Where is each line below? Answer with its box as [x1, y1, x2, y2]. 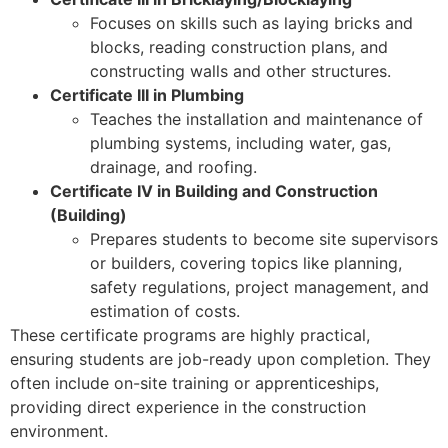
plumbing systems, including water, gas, [90, 133, 391, 153]
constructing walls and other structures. [90, 61, 391, 81]
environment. [10, 421, 108, 441]
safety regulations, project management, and [90, 277, 429, 297]
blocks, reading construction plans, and [90, 37, 388, 57]
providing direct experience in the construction [10, 397, 366, 417]
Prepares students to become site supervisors [90, 229, 438, 249]
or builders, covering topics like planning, [90, 253, 402, 273]
